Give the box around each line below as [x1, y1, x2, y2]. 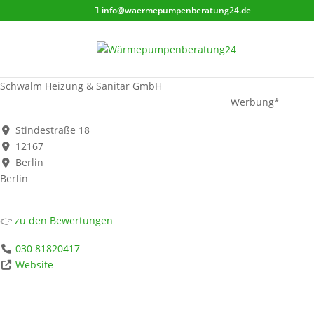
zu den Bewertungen [12, 213, 113, 227]
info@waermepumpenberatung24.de [102, 4, 252, 16]
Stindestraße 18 [15, 123, 90, 137]
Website [15, 257, 53, 271]
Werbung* [230, 95, 280, 109]
